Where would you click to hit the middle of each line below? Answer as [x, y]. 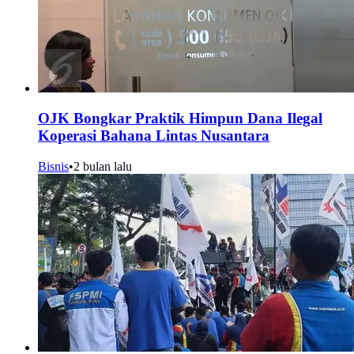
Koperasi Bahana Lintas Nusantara [154, 136]
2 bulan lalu [103, 167]
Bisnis [53, 167]
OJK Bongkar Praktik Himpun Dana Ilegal [180, 119]
